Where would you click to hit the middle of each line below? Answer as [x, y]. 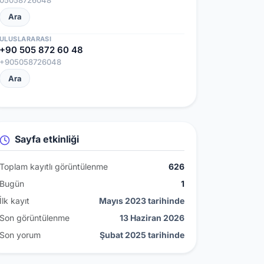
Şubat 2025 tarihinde [142, 235]
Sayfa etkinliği [46, 139]
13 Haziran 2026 [152, 217]
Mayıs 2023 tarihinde [142, 200]
